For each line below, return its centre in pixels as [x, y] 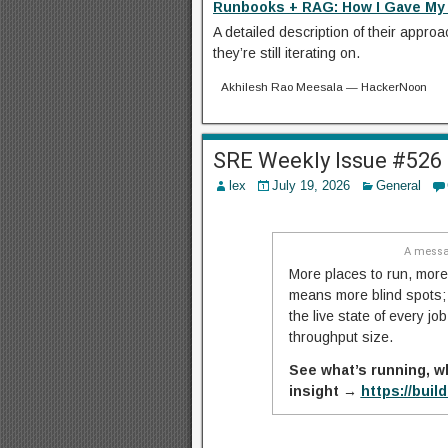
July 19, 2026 [311, 185]
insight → [324, 390]
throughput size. [340, 336]
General [398, 185]
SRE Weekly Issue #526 [327, 160]
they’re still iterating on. [286, 52]
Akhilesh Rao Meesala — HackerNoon [324, 86]
